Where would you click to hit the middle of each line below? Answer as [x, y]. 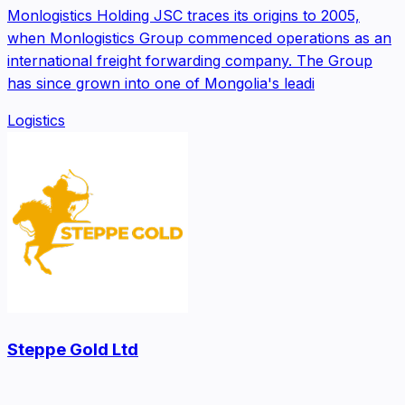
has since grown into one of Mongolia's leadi [161, 83]
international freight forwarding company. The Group [190, 60]
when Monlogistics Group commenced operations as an [199, 38]
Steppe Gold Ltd [73, 349]
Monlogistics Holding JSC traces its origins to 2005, [184, 15]
